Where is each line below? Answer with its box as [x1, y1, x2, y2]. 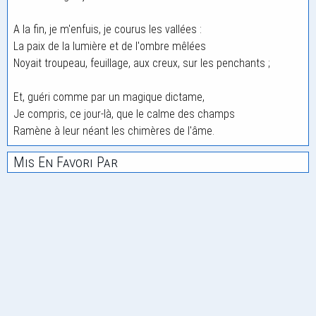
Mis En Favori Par [13, 154, 118, 171]
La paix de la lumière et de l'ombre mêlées [13, 39, 206, 53]
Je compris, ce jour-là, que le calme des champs [13, 107, 235, 121]
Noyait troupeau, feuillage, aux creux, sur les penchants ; [13, 56, 270, 70]
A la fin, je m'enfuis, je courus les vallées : [13, 23, 202, 36]
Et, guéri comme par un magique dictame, [13, 90, 205, 104]
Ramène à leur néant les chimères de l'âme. [13, 124, 214, 138]
